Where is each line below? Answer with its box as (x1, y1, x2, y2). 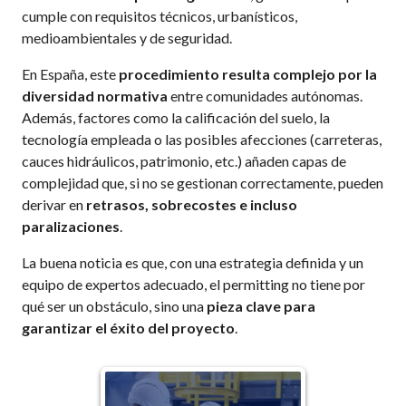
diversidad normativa (22, 86, 169, 104)
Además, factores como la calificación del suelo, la (22, 108, 331, 126)
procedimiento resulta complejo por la (119, 64, 378, 82)
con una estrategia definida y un (167, 253, 364, 271)
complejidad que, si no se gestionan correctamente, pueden (22, 173, 384, 191)
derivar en (22, 195, 87, 213)
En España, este (22, 64, 120, 82)
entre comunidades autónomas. (168, 86, 363, 104)
